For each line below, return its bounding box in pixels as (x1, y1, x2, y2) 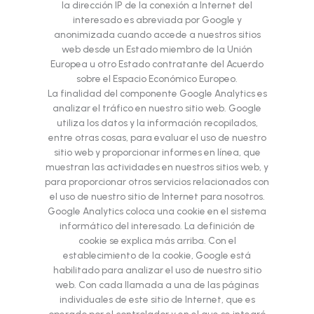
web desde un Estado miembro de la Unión (62, 43, 252, 55)
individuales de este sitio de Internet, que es (59, 294, 255, 306)
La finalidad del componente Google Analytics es (47, 88, 267, 100)
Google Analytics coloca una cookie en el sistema (48, 205, 266, 217)
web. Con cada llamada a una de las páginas (55, 279, 259, 291)
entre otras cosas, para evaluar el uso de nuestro (48, 132, 266, 144)
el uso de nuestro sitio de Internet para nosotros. (49, 191, 265, 203)
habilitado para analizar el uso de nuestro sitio (53, 264, 261, 276)
